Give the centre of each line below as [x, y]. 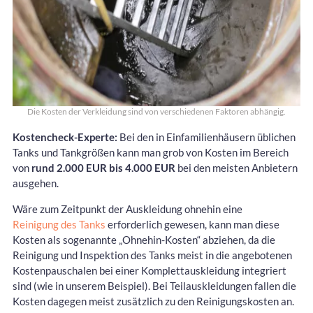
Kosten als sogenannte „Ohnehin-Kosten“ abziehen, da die [144, 239]
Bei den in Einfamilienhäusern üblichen [206, 137]
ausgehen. [36, 183]
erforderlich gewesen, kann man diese [192, 224]
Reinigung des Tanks [59, 224]
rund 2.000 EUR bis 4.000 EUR [103, 167]
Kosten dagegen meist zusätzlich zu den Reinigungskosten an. [153, 301]
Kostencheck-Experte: [65, 137]
